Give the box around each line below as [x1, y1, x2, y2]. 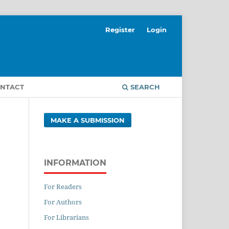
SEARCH [128, 82, 160, 91]
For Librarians [44, 212, 89, 222]
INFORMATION [44, 157, 106, 168]
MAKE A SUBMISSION [51, 116, 125, 124]
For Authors [44, 197, 82, 207]
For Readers [44, 181, 82, 191]
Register [105, 25, 135, 34]
